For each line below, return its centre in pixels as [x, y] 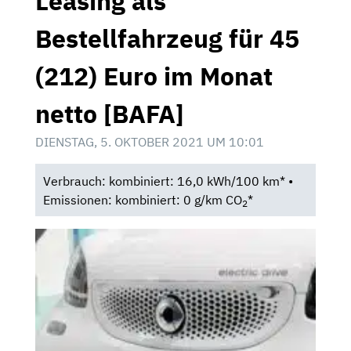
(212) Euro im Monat [154, 76]
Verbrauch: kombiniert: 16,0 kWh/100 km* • [168, 181]
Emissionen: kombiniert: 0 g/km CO [142, 199]
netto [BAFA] [110, 113]
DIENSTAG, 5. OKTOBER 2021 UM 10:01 [150, 141]
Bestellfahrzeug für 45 [167, 38]
